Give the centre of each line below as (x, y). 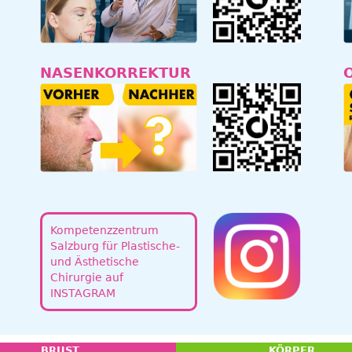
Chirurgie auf (86, 277)
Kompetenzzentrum (104, 230)
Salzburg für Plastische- (115, 246)
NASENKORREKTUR (115, 73)
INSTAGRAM (82, 293)
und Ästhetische (94, 261)
